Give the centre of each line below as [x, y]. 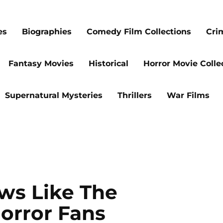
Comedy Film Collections [139, 32]
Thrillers [135, 95]
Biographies [47, 32]
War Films [188, 95]
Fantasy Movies [41, 63]
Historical [109, 63]
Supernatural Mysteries [54, 95]
